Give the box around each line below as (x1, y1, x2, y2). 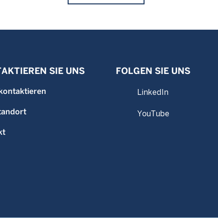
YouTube (137, 109, 169, 118)
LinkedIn (137, 88, 168, 97)
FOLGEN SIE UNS (116, 66, 190, 76)
